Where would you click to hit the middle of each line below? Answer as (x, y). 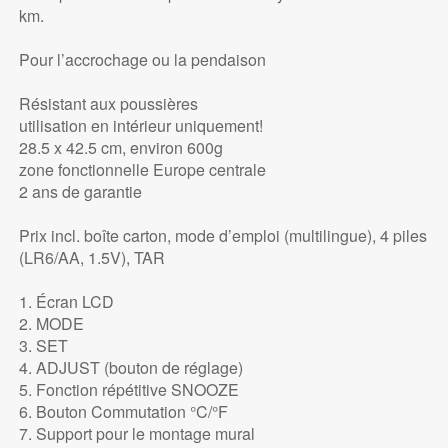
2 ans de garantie (80, 192)
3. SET (43, 346)
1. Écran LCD (66, 302)
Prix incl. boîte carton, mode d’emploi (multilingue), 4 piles (222, 236)
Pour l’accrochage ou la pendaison (142, 60)
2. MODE (51, 324)
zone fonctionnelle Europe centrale (142, 170)
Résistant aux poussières (108, 104)
